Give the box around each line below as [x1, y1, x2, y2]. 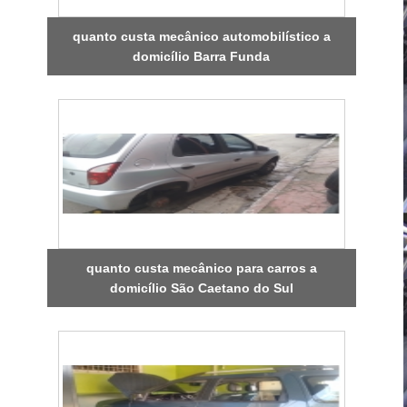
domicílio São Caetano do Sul [109, 280, 293, 295]
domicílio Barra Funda [133, 48, 271, 64]
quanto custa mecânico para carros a [85, 260, 317, 275]
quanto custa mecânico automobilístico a [72, 28, 331, 44]
